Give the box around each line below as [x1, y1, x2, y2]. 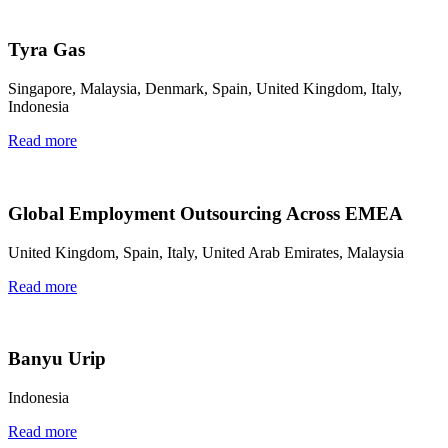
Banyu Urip [8, 348, 106, 370]
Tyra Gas [8, 39, 85, 61]
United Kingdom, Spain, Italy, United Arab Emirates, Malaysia [8, 243, 404, 261]
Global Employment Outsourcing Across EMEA [8, 202, 403, 224]
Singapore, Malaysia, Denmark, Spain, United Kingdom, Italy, [8, 80, 402, 98]
